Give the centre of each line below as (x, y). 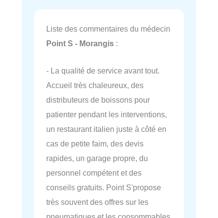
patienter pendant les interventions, (107, 114)
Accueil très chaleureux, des (95, 85)
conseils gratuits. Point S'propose (104, 187)
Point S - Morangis (80, 43)
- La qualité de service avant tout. (103, 70)
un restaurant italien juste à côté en (106, 129)
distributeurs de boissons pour (98, 100)
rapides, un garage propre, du (97, 158)
